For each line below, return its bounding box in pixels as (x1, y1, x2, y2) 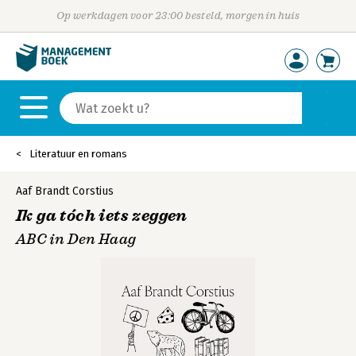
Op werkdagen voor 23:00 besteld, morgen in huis (56, 10, 300, 21)
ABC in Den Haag (16, 230, 137, 248)
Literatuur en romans (29, 148, 127, 160)
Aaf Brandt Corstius (16, 184, 114, 198)
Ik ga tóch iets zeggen (16, 206, 188, 226)
